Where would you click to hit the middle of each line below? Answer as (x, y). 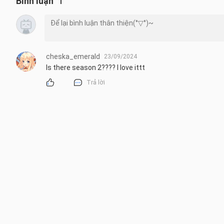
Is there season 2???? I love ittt (95, 67)
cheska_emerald (73, 56)
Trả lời (96, 82)
